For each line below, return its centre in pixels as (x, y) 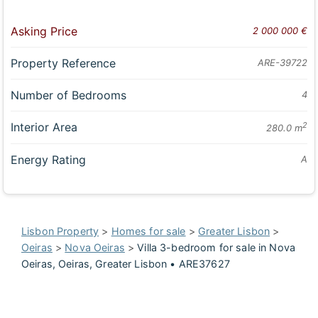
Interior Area (44, 127)
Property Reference (64, 63)
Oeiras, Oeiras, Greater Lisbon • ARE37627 (126, 264)
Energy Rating (49, 160)
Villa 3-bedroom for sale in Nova (216, 248)
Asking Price (44, 31)
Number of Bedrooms (69, 95)
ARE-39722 (282, 62)
